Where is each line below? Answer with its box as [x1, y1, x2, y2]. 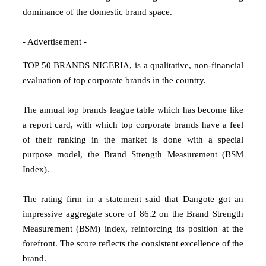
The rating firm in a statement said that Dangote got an [23, 194, 243, 204]
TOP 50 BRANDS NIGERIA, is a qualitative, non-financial [23, 60, 243, 70]
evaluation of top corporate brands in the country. [23, 75, 206, 85]
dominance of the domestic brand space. [23, 7, 172, 17]
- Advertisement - [23, 36, 87, 46]
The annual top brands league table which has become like [23, 104, 243, 115]
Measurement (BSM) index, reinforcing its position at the [23, 223, 243, 233]
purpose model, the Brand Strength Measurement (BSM [23, 149, 243, 159]
